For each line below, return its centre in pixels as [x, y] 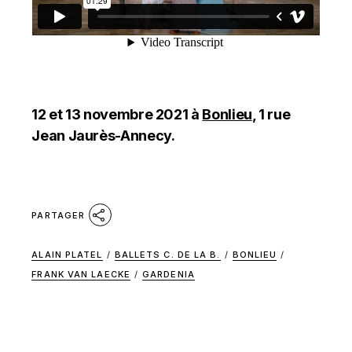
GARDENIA [169, 274]
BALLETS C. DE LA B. [167, 255]
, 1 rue [271, 114]
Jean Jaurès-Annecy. [103, 136]
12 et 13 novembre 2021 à [117, 114]
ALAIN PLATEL [67, 255]
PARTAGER [59, 216]
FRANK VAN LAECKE [81, 274]
